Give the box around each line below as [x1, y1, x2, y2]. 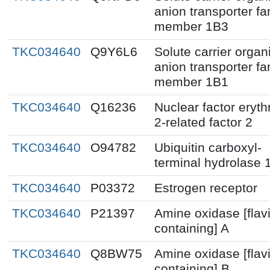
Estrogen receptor [154, 180, 257, 195]
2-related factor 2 [154, 115, 253, 130]
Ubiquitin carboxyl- [154, 140, 262, 155]
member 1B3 [154, 19, 228, 34]
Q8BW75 [90, 246, 142, 261]
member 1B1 [154, 74, 228, 89]
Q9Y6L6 [90, 44, 137, 59]
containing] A [154, 221, 229, 236]
